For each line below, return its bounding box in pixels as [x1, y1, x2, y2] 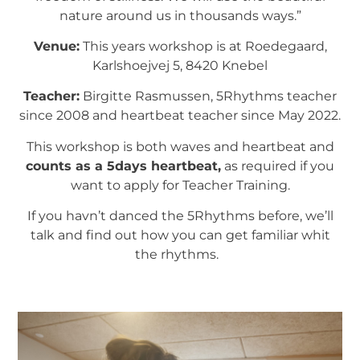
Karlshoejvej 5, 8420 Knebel [92, 57, 268, 73]
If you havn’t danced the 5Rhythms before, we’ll [27, 208, 333, 224]
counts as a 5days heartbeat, [26, 157, 221, 174]
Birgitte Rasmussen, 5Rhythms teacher [80, 88, 337, 104]
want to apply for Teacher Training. [70, 177, 290, 193]
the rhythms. [135, 247, 225, 263]
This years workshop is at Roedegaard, [79, 38, 327, 54]
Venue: [33, 38, 80, 54]
